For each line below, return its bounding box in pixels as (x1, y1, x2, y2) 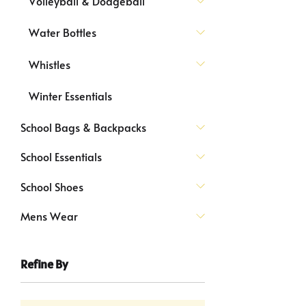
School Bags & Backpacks (20, 120, 146, 135)
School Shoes (20, 178, 83, 194)
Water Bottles (29, 25, 96, 40)
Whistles (29, 56, 70, 72)
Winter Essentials (29, 87, 112, 103)
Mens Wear (20, 208, 78, 223)
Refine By (20, 256, 68, 272)
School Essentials (20, 149, 102, 165)
